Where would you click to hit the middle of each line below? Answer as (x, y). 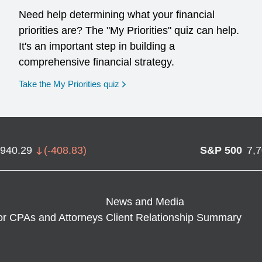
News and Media (145, 202)
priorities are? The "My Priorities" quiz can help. (129, 30)
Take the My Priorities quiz (69, 84)
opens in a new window (170, 83)
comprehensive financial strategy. (97, 62)
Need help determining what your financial (117, 15)
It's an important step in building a (97, 46)
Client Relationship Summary (174, 218)
